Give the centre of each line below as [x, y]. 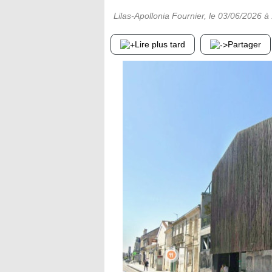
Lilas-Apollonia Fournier [159, 16]
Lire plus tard [160, 44]
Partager [244, 44]
